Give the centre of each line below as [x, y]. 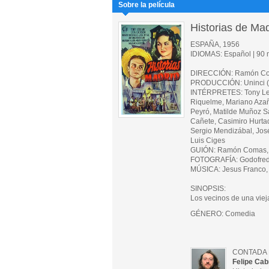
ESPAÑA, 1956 [215, 44]
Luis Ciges [208, 141]
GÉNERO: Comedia [223, 214]
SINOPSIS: [208, 189]
